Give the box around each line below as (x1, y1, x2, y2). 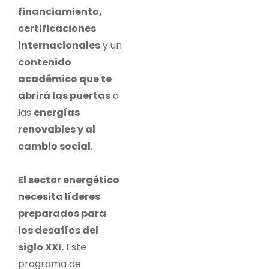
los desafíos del (18, 223, 98, 237)
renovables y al (18, 122, 95, 136)
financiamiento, (18, 4, 102, 19)
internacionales (18, 38, 100, 52)
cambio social (18, 139, 91, 153)
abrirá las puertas (18, 88, 110, 103)
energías (34, 105, 80, 119)
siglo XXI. (18, 240, 64, 254)
